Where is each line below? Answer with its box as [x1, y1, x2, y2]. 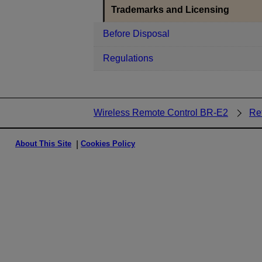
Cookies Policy [81, 139, 135, 148]
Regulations [103, 53, 153, 63]
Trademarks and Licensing [111, 5, 230, 15]
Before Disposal [103, 29, 170, 39]
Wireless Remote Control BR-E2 [94, 108, 228, 118]
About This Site [15, 139, 71, 148]
